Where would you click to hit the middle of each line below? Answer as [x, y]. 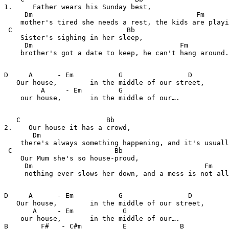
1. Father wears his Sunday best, [80, 7]
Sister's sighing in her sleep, [74, 38]
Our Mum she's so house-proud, [72, 158]
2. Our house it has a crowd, [67, 128]
